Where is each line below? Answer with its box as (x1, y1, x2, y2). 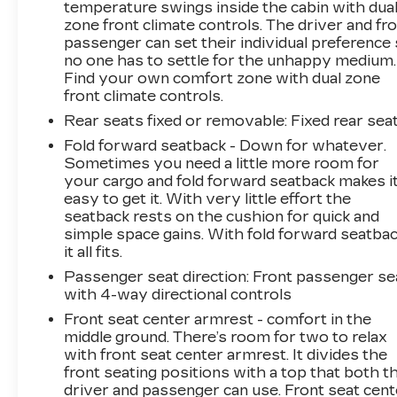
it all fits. (64, 243, 123, 261)
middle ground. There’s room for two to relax (64, 328, 388, 346)
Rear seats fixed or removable (64, 112, 285, 129)
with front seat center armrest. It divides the (64, 346, 388, 363)
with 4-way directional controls (64, 285, 292, 303)
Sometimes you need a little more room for (64, 154, 380, 172)
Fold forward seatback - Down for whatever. (64, 136, 387, 154)
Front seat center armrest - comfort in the (64, 310, 372, 328)
